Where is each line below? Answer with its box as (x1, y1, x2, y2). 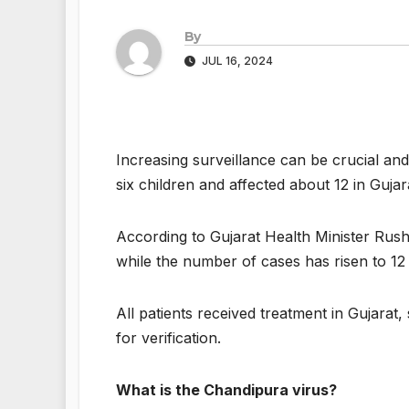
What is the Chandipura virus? (116, 381, 337, 400)
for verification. (116, 329, 221, 348)
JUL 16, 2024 (199, 54, 273, 68)
